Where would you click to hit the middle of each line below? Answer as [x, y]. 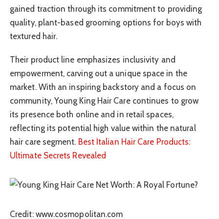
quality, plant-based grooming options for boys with [106, 22]
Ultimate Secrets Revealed [58, 156]
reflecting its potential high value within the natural [103, 128]
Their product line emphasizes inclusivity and [93, 60]
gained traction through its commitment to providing [106, 9]
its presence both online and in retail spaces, [92, 115]
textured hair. [34, 36]
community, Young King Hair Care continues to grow [104, 101]
